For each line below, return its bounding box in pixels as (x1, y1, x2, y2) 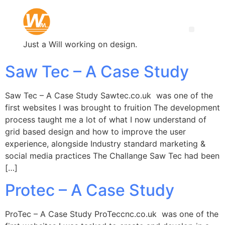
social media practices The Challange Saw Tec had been (5, 151, 219, 161)
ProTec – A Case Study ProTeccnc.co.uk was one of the (5, 209, 218, 219)
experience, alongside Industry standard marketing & (5, 139, 205, 149)
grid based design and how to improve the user (5, 127, 186, 137)
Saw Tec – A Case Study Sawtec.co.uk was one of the (5, 90, 213, 100)
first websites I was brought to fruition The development (5, 102, 220, 113)
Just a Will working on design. (23, 39, 137, 49)
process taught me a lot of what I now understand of (5, 115, 206, 125)
